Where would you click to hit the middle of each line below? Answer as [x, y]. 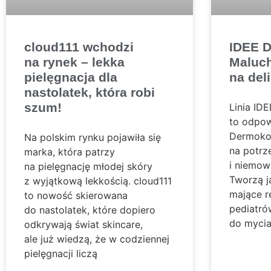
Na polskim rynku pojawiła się [93, 138]
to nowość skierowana [76, 196]
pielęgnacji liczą [61, 254]
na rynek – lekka [74, 62]
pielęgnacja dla [71, 77]
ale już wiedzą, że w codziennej [97, 239]
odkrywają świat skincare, [83, 225]
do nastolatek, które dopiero [90, 210]
